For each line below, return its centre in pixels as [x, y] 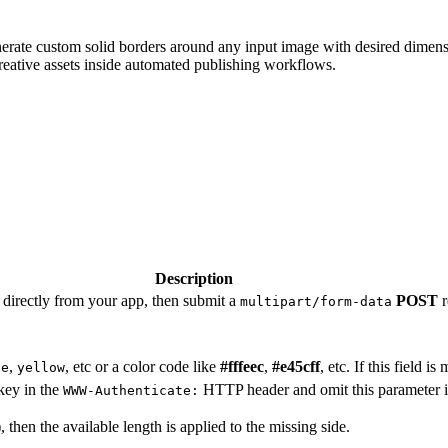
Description [194, 278]
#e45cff [296, 366]
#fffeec [242, 366]
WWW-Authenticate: [131, 390]
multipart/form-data [316, 301]
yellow [41, 367]
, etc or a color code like [142, 366]
